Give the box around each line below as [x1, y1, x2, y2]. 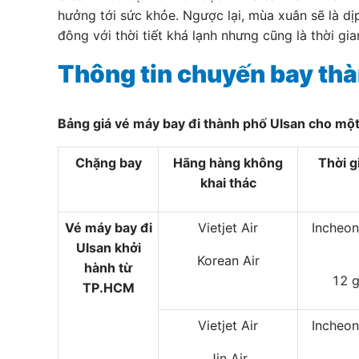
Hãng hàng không [173, 155, 283, 171]
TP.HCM [82, 280, 135, 296]
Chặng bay [75, 155, 142, 171]
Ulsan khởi [75, 240, 141, 256]
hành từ [84, 260, 132, 276]
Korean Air [196, 252, 260, 268]
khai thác [200, 175, 256, 191]
